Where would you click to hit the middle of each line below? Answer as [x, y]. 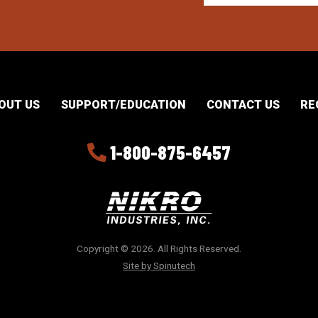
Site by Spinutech [159, 266]
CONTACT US [243, 105]
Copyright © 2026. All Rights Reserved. [159, 249]
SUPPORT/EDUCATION [123, 105]
